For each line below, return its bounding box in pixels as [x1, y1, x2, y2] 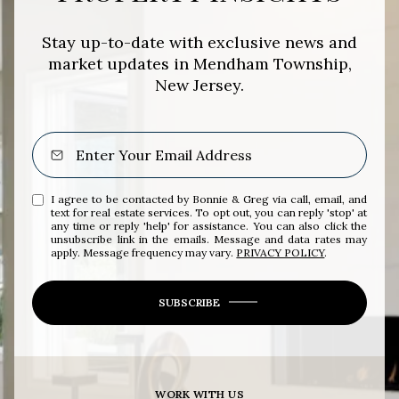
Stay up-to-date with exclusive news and [42, 31, 357, 53]
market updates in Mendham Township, [47, 53, 352, 74]
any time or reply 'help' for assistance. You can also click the [51, 218, 367, 232]
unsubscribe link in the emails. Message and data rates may [51, 232, 367, 246]
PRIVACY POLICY [236, 245, 325, 259]
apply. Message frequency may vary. [51, 245, 237, 259]
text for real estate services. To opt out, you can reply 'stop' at [51, 205, 367, 219]
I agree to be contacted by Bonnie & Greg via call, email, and [51, 191, 367, 206]
